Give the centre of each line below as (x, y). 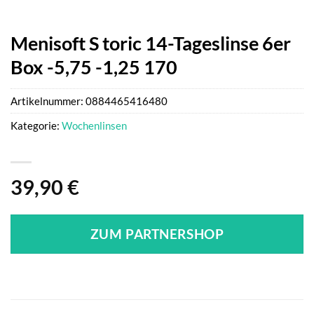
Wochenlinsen (94, 125)
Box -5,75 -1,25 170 (94, 67)
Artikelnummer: (48, 101)
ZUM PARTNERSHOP (157, 234)
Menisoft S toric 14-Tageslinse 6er (151, 43)
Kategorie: (36, 125)
